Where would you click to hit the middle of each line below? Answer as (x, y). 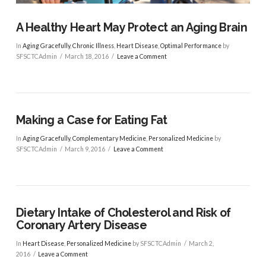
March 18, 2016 (87, 56)
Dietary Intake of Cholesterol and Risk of (123, 213)
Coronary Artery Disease (81, 226)
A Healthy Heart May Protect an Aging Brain (132, 28)
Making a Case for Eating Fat (91, 121)
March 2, (202, 243)
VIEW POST (133, 231)
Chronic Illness (93, 45)
